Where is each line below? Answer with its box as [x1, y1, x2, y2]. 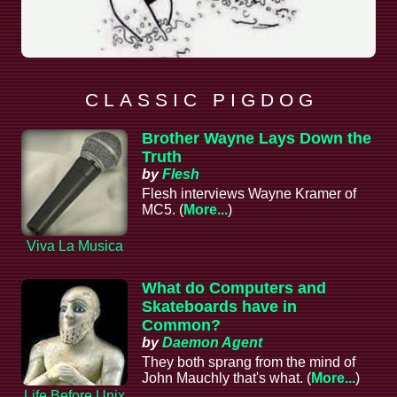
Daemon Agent [162, 334, 262, 350]
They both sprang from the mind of [142, 354, 355, 370]
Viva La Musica [26, 237, 123, 253]
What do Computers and [142, 278, 326, 297]
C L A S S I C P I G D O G [84, 89, 313, 110]
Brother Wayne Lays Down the [142, 128, 371, 147]
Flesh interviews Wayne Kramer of [142, 185, 356, 201]
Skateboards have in [142, 297, 297, 315]
